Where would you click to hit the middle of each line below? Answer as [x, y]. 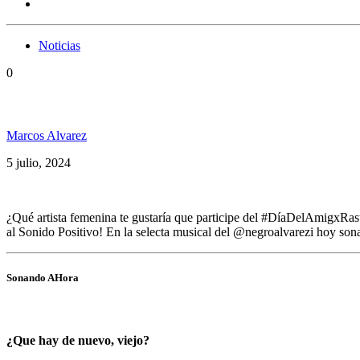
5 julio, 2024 [39, 162]
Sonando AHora [43, 277]
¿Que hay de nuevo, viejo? [78, 341]
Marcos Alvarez [47, 135]
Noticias [59, 46]
